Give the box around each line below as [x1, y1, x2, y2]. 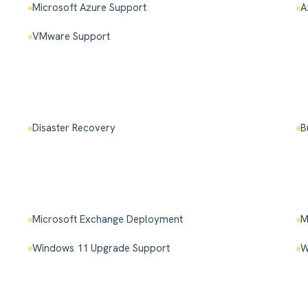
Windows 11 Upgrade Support [32, 241, 170, 256]
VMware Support [32, 30, 111, 44]
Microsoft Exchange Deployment [32, 212, 184, 227]
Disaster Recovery [32, 121, 116, 135]
